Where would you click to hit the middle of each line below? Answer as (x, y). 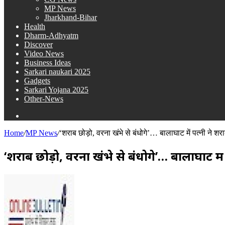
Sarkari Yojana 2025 (56, 90)
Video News (44, 53)
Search (34, 115)
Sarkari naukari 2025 (57, 72)
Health (35, 26)
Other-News (44, 99)
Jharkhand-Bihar (71, 17)
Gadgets (37, 81)
